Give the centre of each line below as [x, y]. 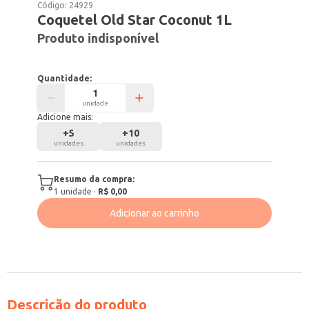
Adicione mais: [66, 117]
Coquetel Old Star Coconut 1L [135, 20]
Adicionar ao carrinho [154, 213]
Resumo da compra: [94, 179]
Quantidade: [65, 78]
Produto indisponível [98, 38]
